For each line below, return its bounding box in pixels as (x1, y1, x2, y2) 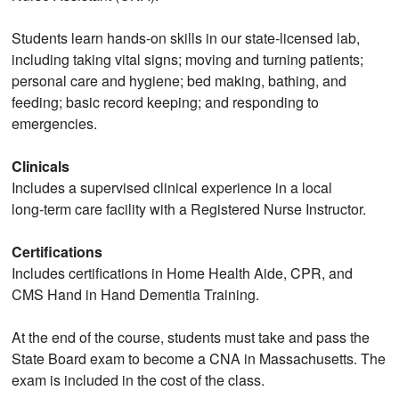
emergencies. (12, 113, 98, 134)
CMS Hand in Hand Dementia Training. (12, 284, 260, 305)
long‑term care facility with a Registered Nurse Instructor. (12, 199, 367, 220)
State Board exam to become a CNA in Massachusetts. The (12, 348, 387, 370)
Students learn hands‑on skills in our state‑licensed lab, (12, 28, 361, 49)
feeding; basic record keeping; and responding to (12, 92, 320, 113)
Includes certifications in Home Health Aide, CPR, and (12, 263, 354, 284)
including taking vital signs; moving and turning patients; (12, 49, 364, 70)
